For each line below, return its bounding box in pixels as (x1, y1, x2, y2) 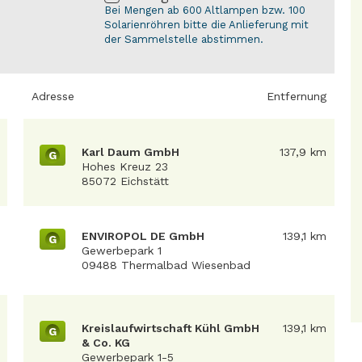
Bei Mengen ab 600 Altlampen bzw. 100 (103, 4, 305, 16)
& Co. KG (82, 336, 130, 349)
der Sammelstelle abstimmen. (103, 33, 263, 45)
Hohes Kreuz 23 (82, 160, 168, 173)
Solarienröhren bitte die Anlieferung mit (103, 19, 309, 31)
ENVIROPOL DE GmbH (82, 229, 204, 242)
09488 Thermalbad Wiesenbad (82, 259, 250, 271)
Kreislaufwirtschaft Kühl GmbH (82, 322, 259, 335)
